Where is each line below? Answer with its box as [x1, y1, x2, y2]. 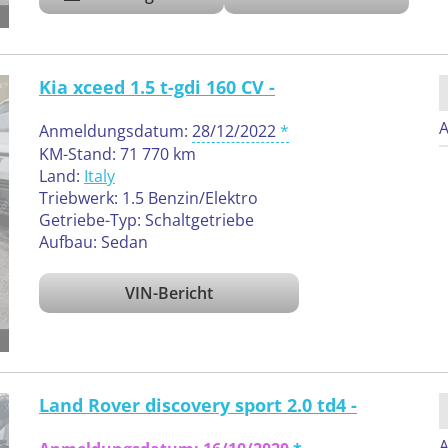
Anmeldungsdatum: [39, 119, 192, 142]
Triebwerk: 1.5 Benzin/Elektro [39, 186, 258, 209]
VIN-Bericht [125, 281, 213, 304]
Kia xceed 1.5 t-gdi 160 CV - [39, 74, 275, 99]
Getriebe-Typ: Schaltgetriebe [39, 208, 254, 231]
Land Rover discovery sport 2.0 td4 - [39, 393, 357, 418]
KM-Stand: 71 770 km [39, 142, 196, 165]
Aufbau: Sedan [39, 230, 148, 253]
